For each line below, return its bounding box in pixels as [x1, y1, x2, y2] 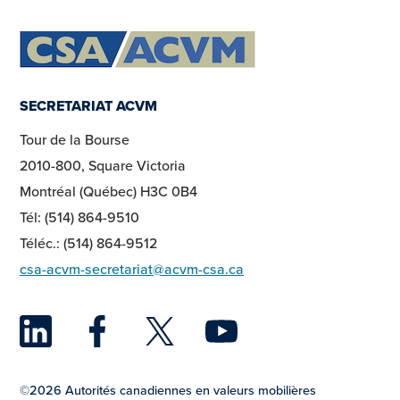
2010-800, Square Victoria [20, 155, 186, 176]
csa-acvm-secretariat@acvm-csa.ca [20, 259, 244, 279]
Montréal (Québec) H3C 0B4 [20, 181, 197, 202]
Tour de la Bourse [20, 129, 129, 150]
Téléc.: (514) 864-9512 [20, 233, 157, 254]
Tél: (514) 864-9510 [20, 207, 139, 228]
